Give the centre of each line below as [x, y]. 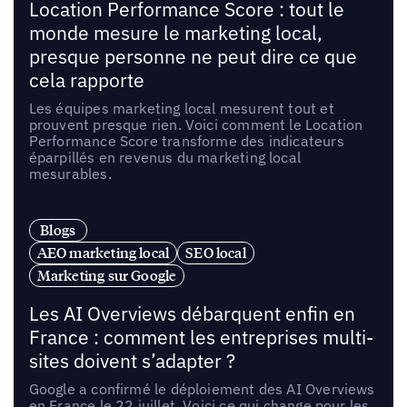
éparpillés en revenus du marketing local [164, 158]
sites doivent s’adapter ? [132, 362]
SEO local [216, 253]
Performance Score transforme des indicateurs [186, 141]
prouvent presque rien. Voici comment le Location [196, 125]
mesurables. [70, 174]
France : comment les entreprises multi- [201, 338]
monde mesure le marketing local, [175, 34]
